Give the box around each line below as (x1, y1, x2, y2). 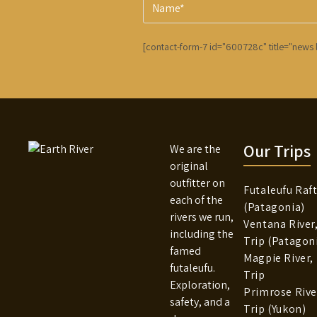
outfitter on (170, 175, 225, 191)
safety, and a (170, 294, 230, 310)
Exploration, (170, 277, 230, 293)
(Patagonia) (243, 200, 305, 215)
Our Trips (243, 139, 311, 163)
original (170, 158, 208, 174)
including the (170, 226, 234, 242)
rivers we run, (170, 209, 234, 225)
